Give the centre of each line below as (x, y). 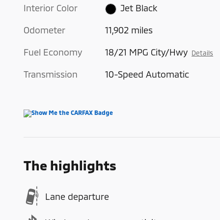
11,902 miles (129, 30)
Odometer (44, 30)
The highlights (70, 165)
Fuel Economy (53, 52)
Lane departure (77, 196)
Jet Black (138, 8)
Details (203, 53)
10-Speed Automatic (148, 74)
